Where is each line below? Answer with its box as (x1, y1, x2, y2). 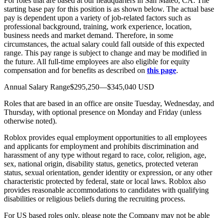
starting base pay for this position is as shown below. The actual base (4, 4, 214, 13)
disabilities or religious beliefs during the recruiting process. (4, 194, 185, 203)
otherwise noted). (4, 116, 57, 125)
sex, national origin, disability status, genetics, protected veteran (4, 159, 198, 168)
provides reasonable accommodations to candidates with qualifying (4, 185, 209, 194)
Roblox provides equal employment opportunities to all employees (4, 133, 207, 142)
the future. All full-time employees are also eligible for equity (4, 57, 190, 66)
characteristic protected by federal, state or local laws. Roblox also (4, 177, 206, 185)
